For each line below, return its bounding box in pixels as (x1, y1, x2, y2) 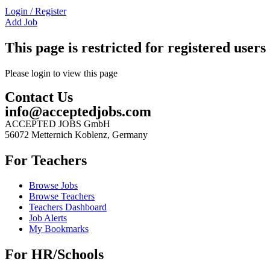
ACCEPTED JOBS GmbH (5, 118, 110, 129)
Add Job (5, 16, 37, 27)
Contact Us (5, 89, 73, 105)
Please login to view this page (5, 67, 118, 78)
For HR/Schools (5, 246, 104, 263)
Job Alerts (29, 213, 67, 224)
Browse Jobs (29, 180, 78, 191)
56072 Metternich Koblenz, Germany (5, 129, 148, 140)
